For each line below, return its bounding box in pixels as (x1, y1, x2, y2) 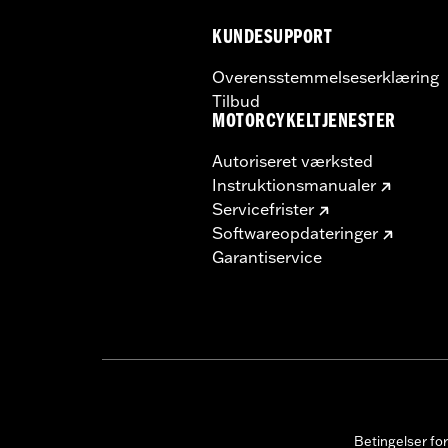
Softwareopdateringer (212, 222, 378, 243)
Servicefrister (212, 198, 314, 219)
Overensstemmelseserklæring (212, 66, 439, 87)
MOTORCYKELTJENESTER (212, 112, 396, 134)
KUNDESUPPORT (212, 28, 333, 50)
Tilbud (212, 90, 260, 111)
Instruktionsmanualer (212, 174, 376, 195)
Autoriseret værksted (212, 150, 373, 171)
